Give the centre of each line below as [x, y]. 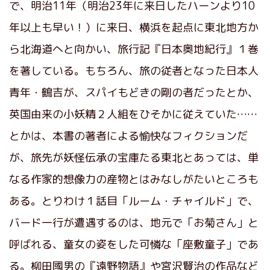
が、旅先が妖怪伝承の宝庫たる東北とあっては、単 [134, 157]
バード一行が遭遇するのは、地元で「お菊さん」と [134, 222]
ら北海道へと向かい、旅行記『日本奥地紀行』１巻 [134, 49]
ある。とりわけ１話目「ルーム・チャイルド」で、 [134, 201]
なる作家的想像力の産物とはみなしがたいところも [134, 179]
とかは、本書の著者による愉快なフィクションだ [128, 136]
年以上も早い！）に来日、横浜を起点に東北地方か [134, 27]
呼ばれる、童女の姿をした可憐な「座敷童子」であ [134, 244]
